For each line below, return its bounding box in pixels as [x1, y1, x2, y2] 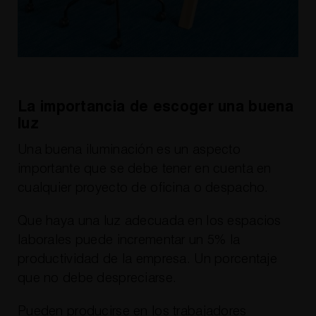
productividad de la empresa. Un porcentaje [17, 252, 277, 266]
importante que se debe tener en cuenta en [17, 162, 272, 176]
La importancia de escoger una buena [17, 99, 293, 115]
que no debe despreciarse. [17, 271, 177, 285]
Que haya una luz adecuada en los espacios [17, 214, 281, 228]
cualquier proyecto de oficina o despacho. [17, 181, 269, 195]
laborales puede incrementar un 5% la [17, 233, 241, 247]
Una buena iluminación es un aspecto [17, 142, 241, 157]
